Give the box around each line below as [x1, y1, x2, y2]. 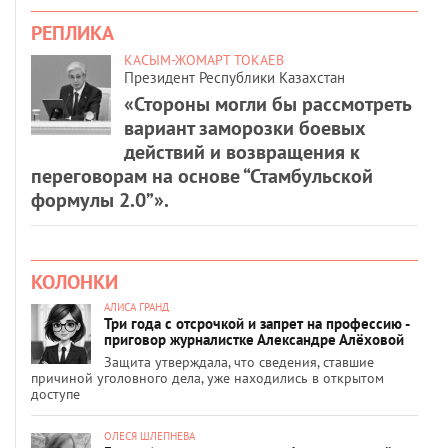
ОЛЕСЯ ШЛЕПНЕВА [104, 428, 195, 443]
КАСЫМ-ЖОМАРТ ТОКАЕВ [124, 50, 284, 69]
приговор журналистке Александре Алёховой [104, 329, 404, 349]
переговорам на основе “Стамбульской [31, 162, 373, 189]
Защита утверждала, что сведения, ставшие [104, 352, 374, 371]
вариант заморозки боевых [124, 114, 366, 141]
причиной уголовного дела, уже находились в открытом [31, 368, 384, 387]
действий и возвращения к [124, 138, 360, 165]
